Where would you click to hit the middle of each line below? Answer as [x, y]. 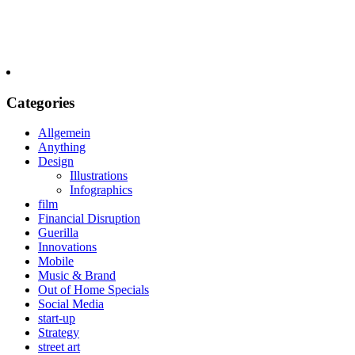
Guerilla [58, 233]
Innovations [67, 247]
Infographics [101, 190]
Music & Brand [77, 276]
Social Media [71, 304]
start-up [57, 319]
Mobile [56, 261]
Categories [40, 102]
